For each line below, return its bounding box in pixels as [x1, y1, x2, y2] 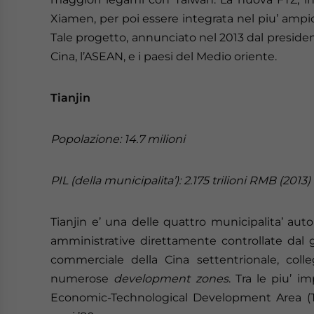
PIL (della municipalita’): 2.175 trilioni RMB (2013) [50, 174, 310, 187]
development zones [114, 272, 228, 285]
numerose [50, 272, 114, 285]
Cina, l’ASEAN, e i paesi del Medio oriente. [50, 50, 277, 63]
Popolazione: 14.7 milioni [50, 132, 185, 146]
